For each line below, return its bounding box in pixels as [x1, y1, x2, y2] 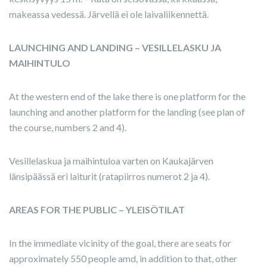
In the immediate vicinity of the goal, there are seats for [9, 237, 231, 249]
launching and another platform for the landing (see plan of [9, 106, 245, 117]
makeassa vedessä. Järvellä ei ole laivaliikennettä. [9, 8, 209, 20]
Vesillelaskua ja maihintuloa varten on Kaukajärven [9, 155, 213, 166]
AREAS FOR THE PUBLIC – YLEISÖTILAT [9, 204, 185, 215]
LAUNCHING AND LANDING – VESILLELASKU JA [9, 42, 221, 53]
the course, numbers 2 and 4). [9, 122, 126, 133]
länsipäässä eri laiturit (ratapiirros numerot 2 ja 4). [9, 170, 210, 182]
